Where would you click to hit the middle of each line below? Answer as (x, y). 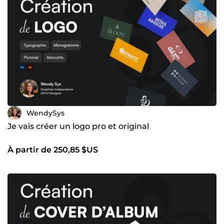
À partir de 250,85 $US (53, 150)
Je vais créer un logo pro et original (78, 126)
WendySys (45, 113)
